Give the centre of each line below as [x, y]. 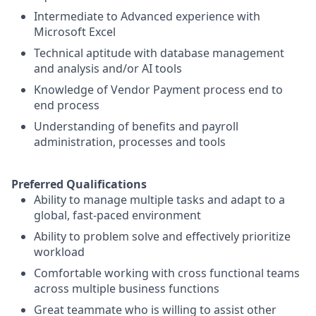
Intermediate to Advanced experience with [147, 16]
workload [59, 252]
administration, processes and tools [130, 142]
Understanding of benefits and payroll [136, 126]
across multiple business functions [127, 288]
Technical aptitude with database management [159, 53]
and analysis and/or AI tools [108, 68]
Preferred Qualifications [79, 184]
